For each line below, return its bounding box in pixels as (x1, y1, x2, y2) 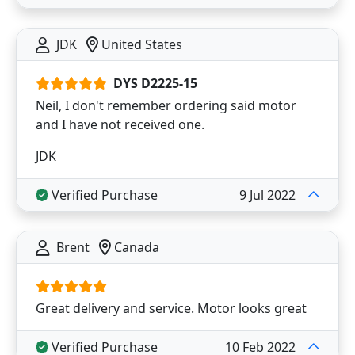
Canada (111, 239, 159, 256)
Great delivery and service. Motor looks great (36, 300, 307, 317)
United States (98, 36, 182, 53)
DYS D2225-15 (113, 74, 197, 92)
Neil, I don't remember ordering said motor (36, 97, 296, 114)
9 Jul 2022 (239, 186, 296, 204)
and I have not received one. (36, 116, 204, 133)
